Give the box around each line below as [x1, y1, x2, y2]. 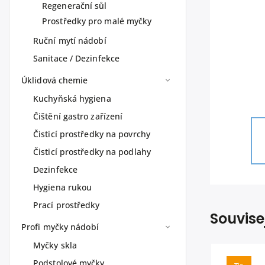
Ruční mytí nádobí [33, 35, 106, 46]
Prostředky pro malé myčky [42, 15, 152, 27]
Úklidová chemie [21, 75, 88, 86]
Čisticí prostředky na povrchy [33, 128, 150, 140]
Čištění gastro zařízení [33, 111, 123, 122]
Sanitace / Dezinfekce [33, 53, 120, 64]
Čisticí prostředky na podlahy [33, 146, 151, 157]
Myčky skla [33, 240, 77, 251]
